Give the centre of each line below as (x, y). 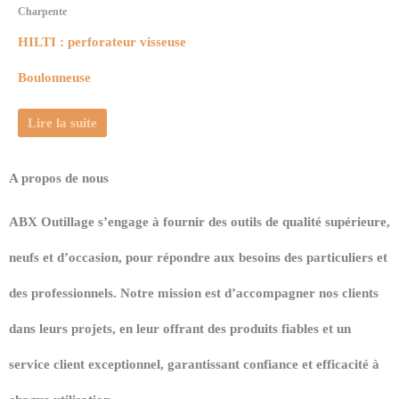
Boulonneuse (54, 78)
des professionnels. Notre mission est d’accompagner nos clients (194, 293)
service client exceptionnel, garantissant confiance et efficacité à (194, 364)
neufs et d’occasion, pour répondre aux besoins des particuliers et (198, 257)
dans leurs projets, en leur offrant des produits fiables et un (180, 328)
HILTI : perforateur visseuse (102, 42)
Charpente (42, 11)
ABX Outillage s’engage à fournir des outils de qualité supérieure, (199, 221)
